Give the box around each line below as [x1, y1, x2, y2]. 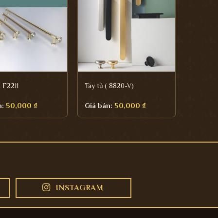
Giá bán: [84, 101, 114, 109]
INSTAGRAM [55, 183, 104, 193]
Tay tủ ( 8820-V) [84, 81, 134, 90]
